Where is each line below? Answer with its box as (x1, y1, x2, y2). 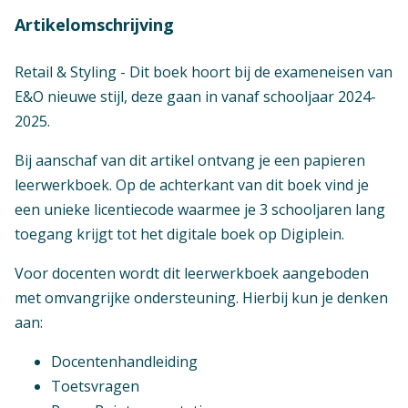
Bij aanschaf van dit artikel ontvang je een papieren (15, 149, 365, 170)
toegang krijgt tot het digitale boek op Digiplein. (15, 223, 344, 244)
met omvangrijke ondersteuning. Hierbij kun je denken (15, 287, 388, 308)
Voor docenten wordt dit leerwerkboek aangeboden (15, 262, 369, 283)
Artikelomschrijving (15, 13, 174, 36)
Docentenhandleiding (51, 351, 198, 372)
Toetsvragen (51, 375, 139, 396)
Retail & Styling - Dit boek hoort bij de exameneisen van (15, 61, 393, 82)
